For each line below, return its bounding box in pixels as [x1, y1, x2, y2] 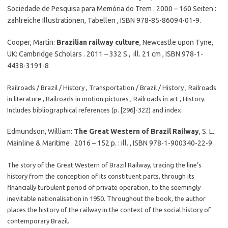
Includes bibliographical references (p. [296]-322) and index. [7, 106, 183, 113]
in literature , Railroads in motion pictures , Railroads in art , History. [7, 95, 206, 102]
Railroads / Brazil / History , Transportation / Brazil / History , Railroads [7, 84, 216, 91]
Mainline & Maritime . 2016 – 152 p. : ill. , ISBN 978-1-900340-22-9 [7, 139, 212, 147]
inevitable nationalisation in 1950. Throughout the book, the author [7, 195, 206, 202]
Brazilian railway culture [56, 38, 139, 46]
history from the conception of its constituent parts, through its [7, 173, 194, 180]
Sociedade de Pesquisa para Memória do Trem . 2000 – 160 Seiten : [7, 5, 216, 13]
